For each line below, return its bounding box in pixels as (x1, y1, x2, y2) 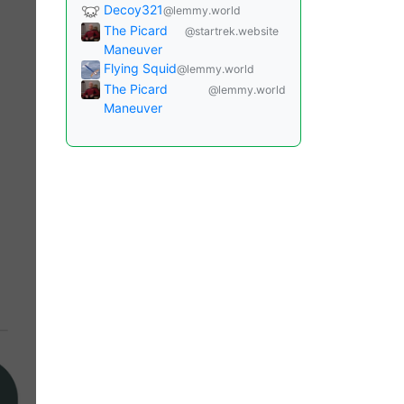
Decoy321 (104, 2, 163, 18)
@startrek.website (185, 24, 279, 39)
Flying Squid (104, 60, 177, 77)
